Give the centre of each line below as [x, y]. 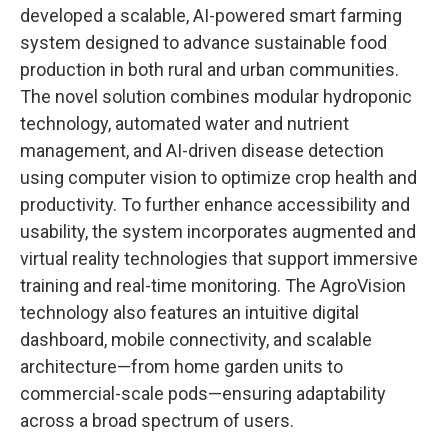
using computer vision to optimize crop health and [218, 177]
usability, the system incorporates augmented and [218, 231]
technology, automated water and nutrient [184, 123]
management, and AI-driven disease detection [202, 150]
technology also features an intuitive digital [189, 312]
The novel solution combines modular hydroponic [216, 96]
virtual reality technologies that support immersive [219, 258]
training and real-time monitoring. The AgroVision [213, 285]
